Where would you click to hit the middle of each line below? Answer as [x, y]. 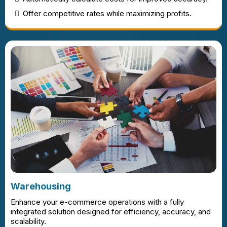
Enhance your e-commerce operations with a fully [97, 202]
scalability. [28, 221]
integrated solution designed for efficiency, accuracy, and [111, 211]
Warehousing [41, 186]
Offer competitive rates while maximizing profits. [107, 13]
